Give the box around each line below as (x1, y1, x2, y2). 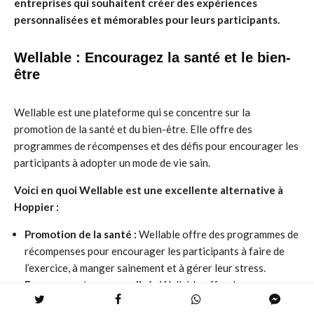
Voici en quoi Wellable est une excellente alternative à (14, 184, 283, 196)
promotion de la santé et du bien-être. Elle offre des (14, 123, 252, 135)
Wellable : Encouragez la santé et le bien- (14, 50, 291, 65)
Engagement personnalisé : (25, 278, 158, 291)
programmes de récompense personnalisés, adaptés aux (25, 295, 281, 308)
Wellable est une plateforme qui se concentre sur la (14, 106, 250, 118)
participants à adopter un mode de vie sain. (14, 156, 210, 169)
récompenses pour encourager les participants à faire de (25, 245, 285, 257)
